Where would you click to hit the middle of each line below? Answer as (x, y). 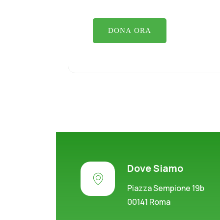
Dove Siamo (155, 168)
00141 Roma (149, 202)
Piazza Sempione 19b (166, 188)
